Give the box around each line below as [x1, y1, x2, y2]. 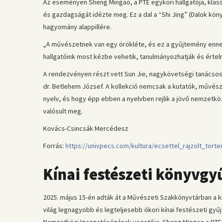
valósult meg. [43, 107, 83, 115]
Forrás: [43, 141, 65, 150]
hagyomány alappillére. [43, 22, 111, 31]
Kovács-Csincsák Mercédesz [43, 124, 128, 133]
